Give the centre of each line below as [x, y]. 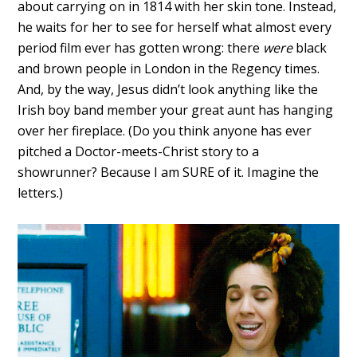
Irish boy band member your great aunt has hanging [176, 110]
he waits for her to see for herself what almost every [175, 27]
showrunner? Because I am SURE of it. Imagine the [169, 172]
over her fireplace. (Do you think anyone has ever [165, 130]
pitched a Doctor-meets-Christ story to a [139, 151]
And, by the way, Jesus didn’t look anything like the [168, 89]
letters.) [41, 192]
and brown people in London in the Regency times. [169, 68]
